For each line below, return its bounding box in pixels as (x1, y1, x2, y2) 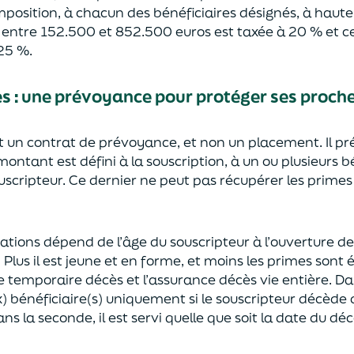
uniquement (106, 288, 189, 307)
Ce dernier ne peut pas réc (69, 170, 240, 189)
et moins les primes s (187, 250, 322, 269)
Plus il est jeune (4, 250, 104, 269)
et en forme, (104, 250, 187, 269)
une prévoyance (21, 85, 155, 107)
